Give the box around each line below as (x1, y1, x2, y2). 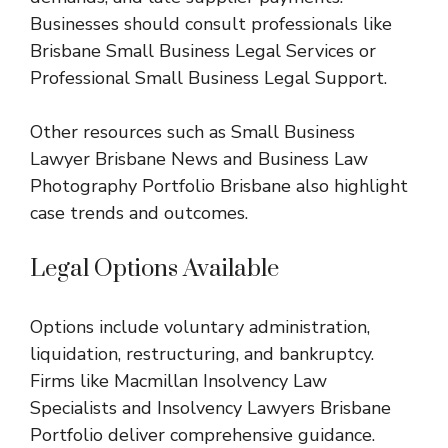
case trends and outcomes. (30, 200, 248, 225)
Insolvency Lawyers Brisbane (157, 395, 391, 420)
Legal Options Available (30, 253, 279, 284)
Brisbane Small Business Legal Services (30, 38, 354, 63)
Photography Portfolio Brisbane (30, 173, 291, 198)
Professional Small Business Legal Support (30, 65, 384, 90)
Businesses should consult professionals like (30, 11, 392, 36)
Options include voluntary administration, (30, 314, 370, 339)
